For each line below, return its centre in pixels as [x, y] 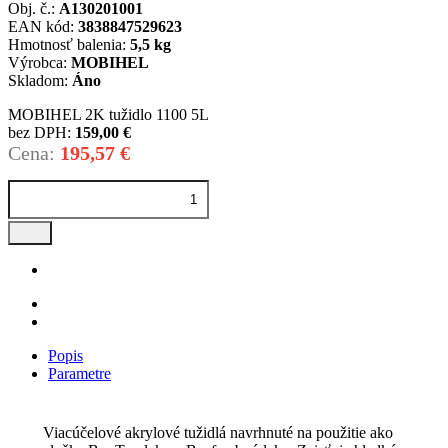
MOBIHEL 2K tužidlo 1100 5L [108, 115]
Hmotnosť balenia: [67, 45]
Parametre [79, 374]
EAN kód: [41, 27]
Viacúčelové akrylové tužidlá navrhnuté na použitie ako [218, 433]
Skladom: [38, 81]
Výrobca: [37, 63]
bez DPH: [39, 133]
